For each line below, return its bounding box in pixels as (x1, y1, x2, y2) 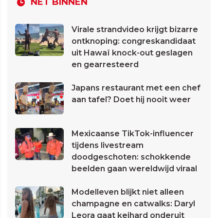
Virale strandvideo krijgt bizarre (72, 25, 198, 35)
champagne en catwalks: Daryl (72, 199, 195, 209)
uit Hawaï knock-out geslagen (72, 48, 193, 58)
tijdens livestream (72, 141, 144, 150)
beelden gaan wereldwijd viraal (72, 164, 197, 174)
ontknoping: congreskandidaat (72, 36, 196, 46)
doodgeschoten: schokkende (72, 152, 191, 162)
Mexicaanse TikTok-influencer (72, 129, 194, 139)
